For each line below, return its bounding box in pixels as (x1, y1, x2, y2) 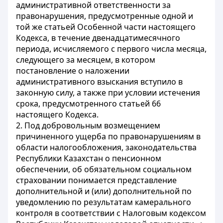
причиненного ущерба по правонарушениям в (16, 131, 201, 142)
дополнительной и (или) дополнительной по (16, 186, 192, 197)
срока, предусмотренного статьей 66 (16, 98, 161, 109)
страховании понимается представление (16, 175, 177, 186)
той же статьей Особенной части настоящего (16, 21, 196, 32)
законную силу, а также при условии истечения (16, 87, 200, 98)
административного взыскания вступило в (16, 76, 183, 87)
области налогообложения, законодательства (16, 142, 197, 153)
